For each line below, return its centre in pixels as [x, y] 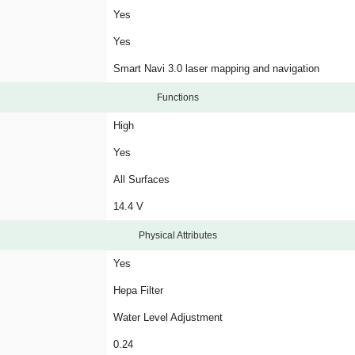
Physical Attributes [177, 235]
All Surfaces [141, 179]
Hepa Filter [138, 290]
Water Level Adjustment [168, 317]
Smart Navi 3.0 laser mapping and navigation [216, 69]
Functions [177, 97]
